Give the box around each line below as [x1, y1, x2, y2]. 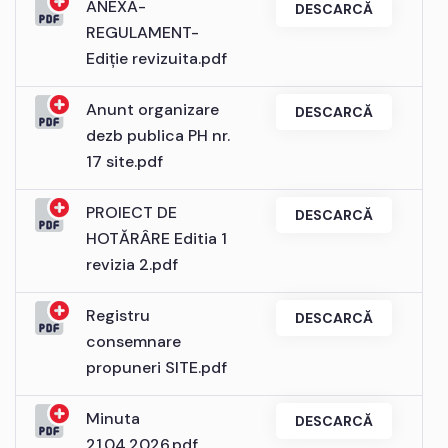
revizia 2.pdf [86, 253, 178, 275]
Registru [86, 304, 150, 326]
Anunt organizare [86, 98, 219, 120]
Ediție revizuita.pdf [86, 47, 227, 69]
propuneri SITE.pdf [86, 356, 227, 378]
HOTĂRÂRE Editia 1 [86, 227, 227, 249]
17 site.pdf [86, 150, 163, 172]
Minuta [86, 407, 140, 429]
